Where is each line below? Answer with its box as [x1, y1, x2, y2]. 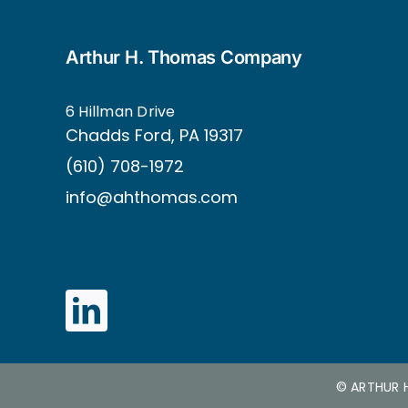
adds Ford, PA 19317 [87, 123, 243, 147]
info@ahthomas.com [65, 185, 238, 209]
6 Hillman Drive [65, 100, 176, 122]
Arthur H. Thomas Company [65, 46, 302, 69]
